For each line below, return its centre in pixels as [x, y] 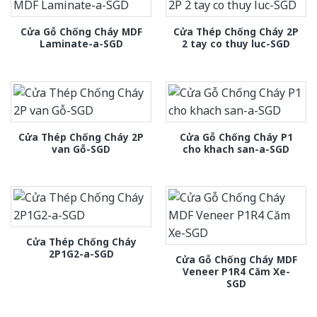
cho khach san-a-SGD [236, 149]
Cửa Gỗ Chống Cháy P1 [236, 137]
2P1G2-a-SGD [81, 254]
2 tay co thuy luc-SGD [236, 44]
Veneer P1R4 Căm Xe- [236, 272]
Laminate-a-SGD [81, 44]
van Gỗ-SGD [81, 149]
